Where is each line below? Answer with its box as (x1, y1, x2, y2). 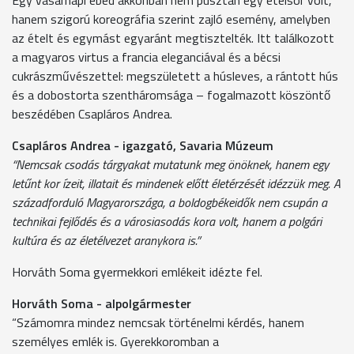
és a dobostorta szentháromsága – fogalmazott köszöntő (12, 85, 330, 104)
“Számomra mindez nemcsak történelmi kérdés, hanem (12, 312, 304, 332)
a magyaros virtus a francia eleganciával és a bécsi (12, 47, 281, 66)
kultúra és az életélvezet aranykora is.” (12, 230, 200, 250)
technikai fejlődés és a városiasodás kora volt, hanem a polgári (12, 211, 322, 231)
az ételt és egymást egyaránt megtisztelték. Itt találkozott (12, 28, 334, 47)
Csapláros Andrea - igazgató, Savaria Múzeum (12, 135, 273, 155)
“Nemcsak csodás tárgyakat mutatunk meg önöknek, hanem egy (12, 154, 329, 174)
